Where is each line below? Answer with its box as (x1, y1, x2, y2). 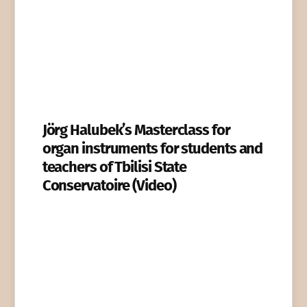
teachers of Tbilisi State (42, 158, 187, 177)
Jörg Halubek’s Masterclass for (42, 121, 230, 140)
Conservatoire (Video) (42, 176, 176, 195)
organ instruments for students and (42, 139, 263, 158)
